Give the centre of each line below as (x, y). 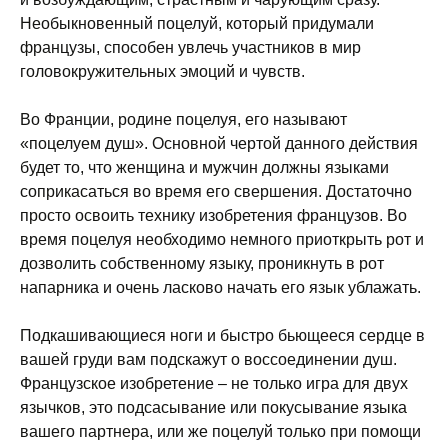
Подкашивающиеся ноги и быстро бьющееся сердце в (222, 335)
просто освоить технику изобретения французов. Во (213, 215)
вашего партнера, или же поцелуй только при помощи (220, 431)
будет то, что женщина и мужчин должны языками (204, 167)
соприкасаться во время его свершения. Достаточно (216, 191)
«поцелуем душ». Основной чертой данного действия (219, 143)
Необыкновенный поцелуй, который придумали (197, 23)
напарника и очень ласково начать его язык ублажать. (220, 287)
